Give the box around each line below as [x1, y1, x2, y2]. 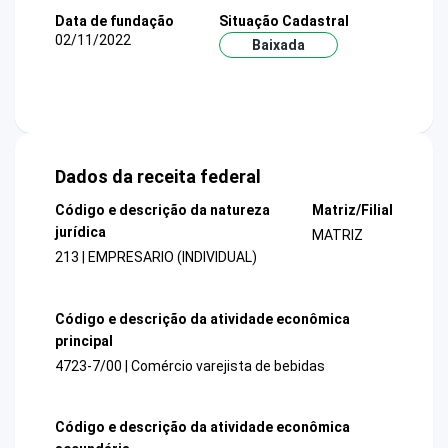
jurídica [55, 224, 106, 241]
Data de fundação [55, 12, 174, 29]
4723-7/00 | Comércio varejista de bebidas [55, 357, 325, 374]
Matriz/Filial [311, 202, 393, 219]
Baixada [251, 36, 305, 53]
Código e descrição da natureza [55, 202, 270, 219]
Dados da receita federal [55, 166, 261, 188]
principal [55, 332, 113, 349]
